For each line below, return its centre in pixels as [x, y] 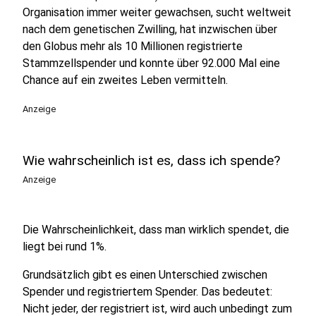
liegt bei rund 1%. [65, 247]
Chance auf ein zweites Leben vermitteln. [125, 80]
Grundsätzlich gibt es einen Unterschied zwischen [145, 275]
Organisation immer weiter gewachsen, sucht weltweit [157, 12]
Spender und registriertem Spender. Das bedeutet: [147, 292]
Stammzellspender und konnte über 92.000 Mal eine [151, 63]
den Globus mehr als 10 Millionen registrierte [133, 46]
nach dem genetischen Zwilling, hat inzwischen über [150, 29]
